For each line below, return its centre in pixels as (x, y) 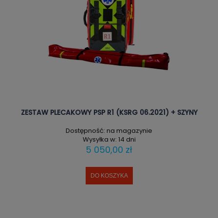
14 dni (127, 139)
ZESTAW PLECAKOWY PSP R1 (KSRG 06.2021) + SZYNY (109, 113)
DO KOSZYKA (109, 175)
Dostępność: (85, 130)
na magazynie (129, 130)
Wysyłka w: (100, 139)
